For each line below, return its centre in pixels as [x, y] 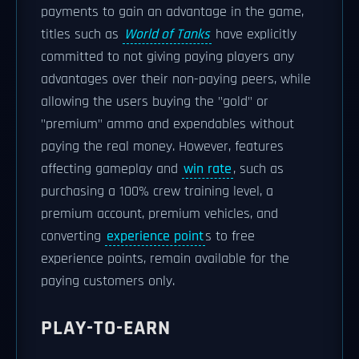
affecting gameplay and [111, 169]
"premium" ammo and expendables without [167, 124]
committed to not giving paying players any [167, 57]
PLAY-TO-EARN [106, 328]
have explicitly [254, 34]
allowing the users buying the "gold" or [155, 102]
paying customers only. [108, 281]
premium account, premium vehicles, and [159, 214]
